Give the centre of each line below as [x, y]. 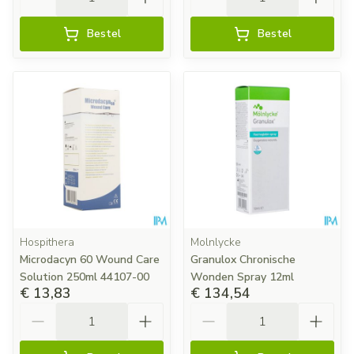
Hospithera [47, 242]
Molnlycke [216, 242]
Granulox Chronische [243, 260]
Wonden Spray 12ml [242, 277]
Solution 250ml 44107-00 [85, 277]
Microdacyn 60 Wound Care [90, 260]
